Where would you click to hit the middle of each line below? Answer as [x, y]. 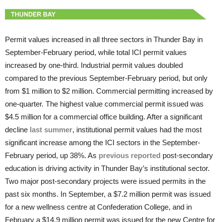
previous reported [130, 155]
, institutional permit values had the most [137, 129]
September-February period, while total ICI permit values [96, 52]
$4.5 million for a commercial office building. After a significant [104, 116]
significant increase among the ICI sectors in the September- [103, 142]
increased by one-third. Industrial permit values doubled [94, 65]
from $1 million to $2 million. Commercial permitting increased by [109, 91]
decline [17, 129]
